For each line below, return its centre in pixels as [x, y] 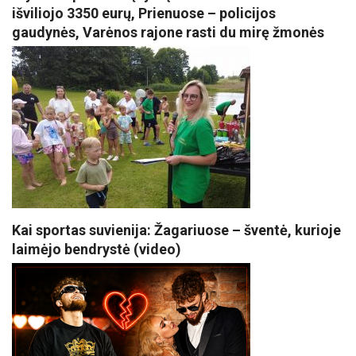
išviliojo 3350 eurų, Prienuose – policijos [144, 13]
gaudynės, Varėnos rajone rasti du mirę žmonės [168, 32]
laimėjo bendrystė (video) [97, 249]
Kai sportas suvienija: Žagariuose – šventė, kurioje [176, 230]
